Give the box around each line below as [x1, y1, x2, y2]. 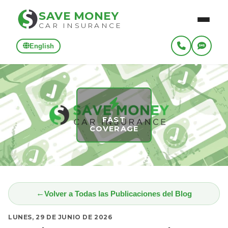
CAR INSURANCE [39, 21, 123, 30]
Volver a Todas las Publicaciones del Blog [44, 189, 192, 198]
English [30, 42, 54, 50]
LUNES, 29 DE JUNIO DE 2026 [8, 213, 112, 221]
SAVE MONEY [39, 9, 119, 22]
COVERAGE [89, 124, 139, 133]
